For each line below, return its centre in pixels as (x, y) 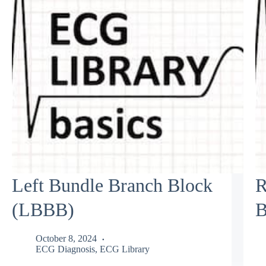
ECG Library (125, 249)
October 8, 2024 (66, 239)
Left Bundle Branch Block (112, 185)
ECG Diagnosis (65, 249)
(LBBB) (43, 209)
